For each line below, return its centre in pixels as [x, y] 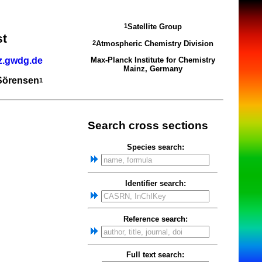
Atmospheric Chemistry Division [154, 43]
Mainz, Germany [153, 68]
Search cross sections [148, 125]
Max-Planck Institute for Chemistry [153, 60]
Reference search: [155, 219]
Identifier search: [155, 183]
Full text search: [155, 255]
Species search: [155, 147]
